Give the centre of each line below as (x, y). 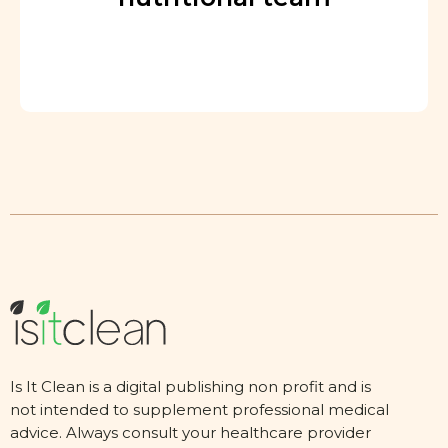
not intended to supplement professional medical (199, 409)
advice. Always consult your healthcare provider (190, 432)
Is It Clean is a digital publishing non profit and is (190, 386)
